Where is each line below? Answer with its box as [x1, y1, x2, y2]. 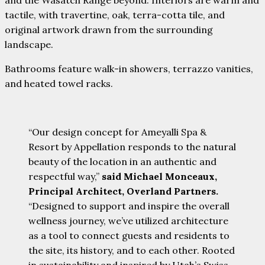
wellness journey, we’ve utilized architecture [28, 214, 228, 227]
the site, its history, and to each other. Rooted [28, 244, 235, 256]
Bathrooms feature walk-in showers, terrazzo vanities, [5, 62, 253, 75]
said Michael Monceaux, [102, 170, 217, 182]
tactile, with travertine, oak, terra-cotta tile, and [5, 8, 225, 21]
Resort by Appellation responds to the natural [28, 140, 236, 153]
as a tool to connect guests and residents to [28, 229, 230, 241]
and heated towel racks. [5, 77, 113, 89]
